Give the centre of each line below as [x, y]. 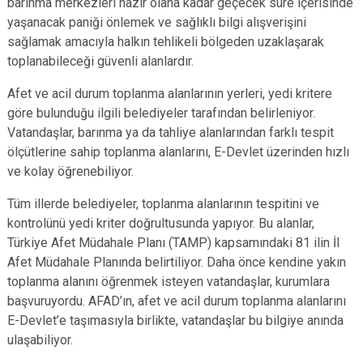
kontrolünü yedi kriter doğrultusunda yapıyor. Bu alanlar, [161, 223]
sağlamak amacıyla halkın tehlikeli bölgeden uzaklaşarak [166, 42]
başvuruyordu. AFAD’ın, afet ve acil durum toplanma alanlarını [177, 301]
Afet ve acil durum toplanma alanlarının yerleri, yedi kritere [170, 94]
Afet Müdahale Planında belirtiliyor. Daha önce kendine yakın [177, 262]
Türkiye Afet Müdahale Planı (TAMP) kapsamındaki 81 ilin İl [173, 243]
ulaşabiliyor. [42, 340]
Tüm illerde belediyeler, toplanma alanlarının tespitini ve [163, 204]
